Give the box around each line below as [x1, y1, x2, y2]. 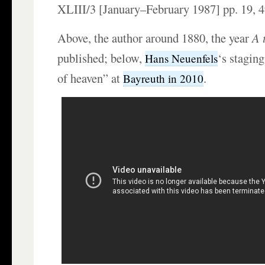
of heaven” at [57, 70, 124, 87]
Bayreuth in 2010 [123, 71, 204, 86]
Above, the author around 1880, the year [57, 30, 253, 47]
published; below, [57, 50, 146, 67]
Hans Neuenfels [145, 51, 218, 66]
